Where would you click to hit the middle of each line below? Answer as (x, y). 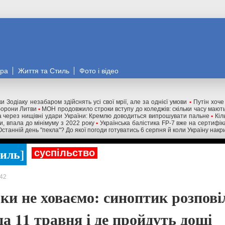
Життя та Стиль (44, 71)
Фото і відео (99, 71)
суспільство (65, 153)
